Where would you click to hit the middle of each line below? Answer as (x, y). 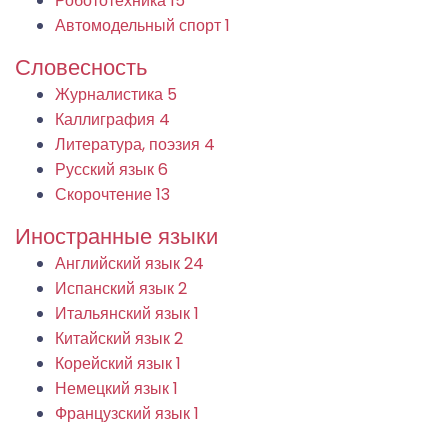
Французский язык (124, 413)
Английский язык (119, 263)
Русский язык (106, 169)
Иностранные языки (116, 236)
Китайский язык (114, 338)
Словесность (81, 67)
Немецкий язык (114, 388)
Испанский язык (116, 288)
